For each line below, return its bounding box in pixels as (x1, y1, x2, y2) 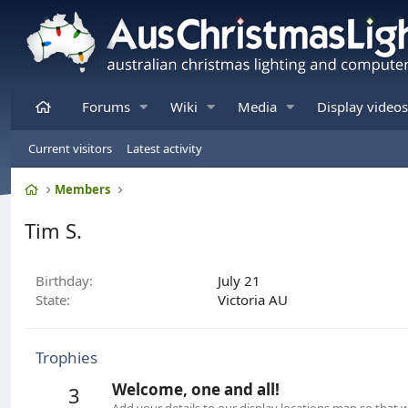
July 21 (218, 271, 260, 290)
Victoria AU (218, 291, 288, 309)
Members (55, 181, 111, 198)
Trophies (36, 347, 97, 368)
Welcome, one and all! (112, 379, 280, 401)
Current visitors (28, 140, 112, 157)
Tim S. (25, 217, 82, 244)
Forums (82, 97, 130, 116)
